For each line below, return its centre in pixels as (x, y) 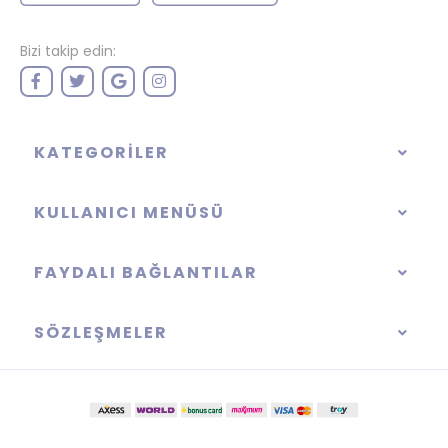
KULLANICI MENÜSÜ (129, 212)
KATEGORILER (101, 152)
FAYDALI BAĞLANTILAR (146, 272)
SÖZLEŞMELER (101, 332)
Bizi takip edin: (68, 51)
